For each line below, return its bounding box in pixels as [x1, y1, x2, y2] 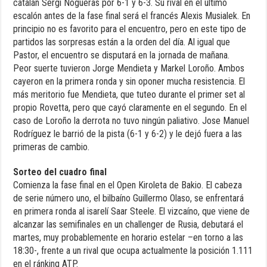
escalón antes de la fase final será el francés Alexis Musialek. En [13, 10, 251, 22]
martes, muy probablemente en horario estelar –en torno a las [13, 232, 244, 244]
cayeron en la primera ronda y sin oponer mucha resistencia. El [13, 76, 246, 88]
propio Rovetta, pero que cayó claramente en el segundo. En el [13, 102, 247, 114]
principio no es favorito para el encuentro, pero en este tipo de [13, 23, 247, 35]
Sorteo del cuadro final [13, 166, 107, 178]
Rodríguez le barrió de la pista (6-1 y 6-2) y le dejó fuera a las [13, 128, 243, 140]
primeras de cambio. [13, 141, 90, 153]
